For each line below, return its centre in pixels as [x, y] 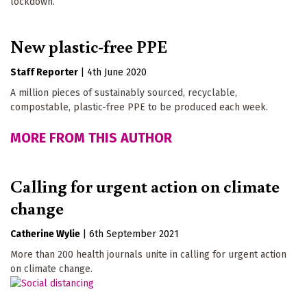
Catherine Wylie [45, 234]
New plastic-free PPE [89, 46]
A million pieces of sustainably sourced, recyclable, [124, 93]
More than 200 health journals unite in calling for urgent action [148, 254]
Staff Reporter [44, 73]
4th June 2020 [117, 73]
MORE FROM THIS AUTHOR [91, 138]
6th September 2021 [134, 234]
